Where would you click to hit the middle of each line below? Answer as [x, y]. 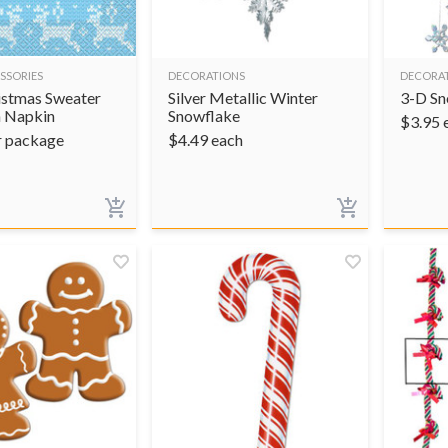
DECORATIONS [206, 75]
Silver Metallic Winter [243, 97]
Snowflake [204, 115]
